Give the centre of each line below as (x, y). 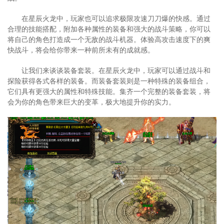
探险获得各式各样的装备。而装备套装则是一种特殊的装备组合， (109, 80)
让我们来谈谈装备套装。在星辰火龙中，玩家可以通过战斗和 (116, 70)
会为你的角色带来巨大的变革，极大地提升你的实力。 (91, 101)
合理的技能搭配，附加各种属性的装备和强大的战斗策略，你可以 (109, 28)
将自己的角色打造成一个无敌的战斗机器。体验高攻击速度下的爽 (109, 39)
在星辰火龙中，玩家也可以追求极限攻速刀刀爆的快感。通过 (116, 18)
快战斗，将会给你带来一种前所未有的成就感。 (81, 49)
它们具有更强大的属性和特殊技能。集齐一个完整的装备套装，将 (109, 91)
